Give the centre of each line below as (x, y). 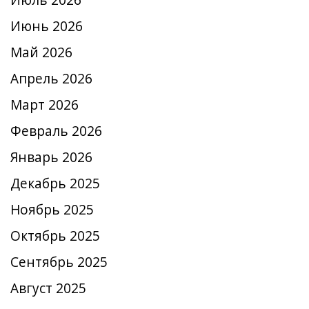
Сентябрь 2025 (59, 262)
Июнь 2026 (47, 26)
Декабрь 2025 (55, 183)
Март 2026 (44, 105)
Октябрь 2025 (55, 236)
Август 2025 (48, 288)
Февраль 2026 (56, 131)
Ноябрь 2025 (52, 210)
